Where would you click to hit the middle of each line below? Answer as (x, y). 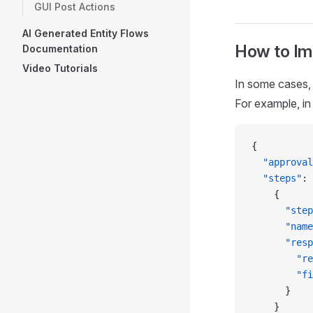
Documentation (60, 49)
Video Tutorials (60, 68)
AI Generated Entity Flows (86, 33)
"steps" (277, 178)
